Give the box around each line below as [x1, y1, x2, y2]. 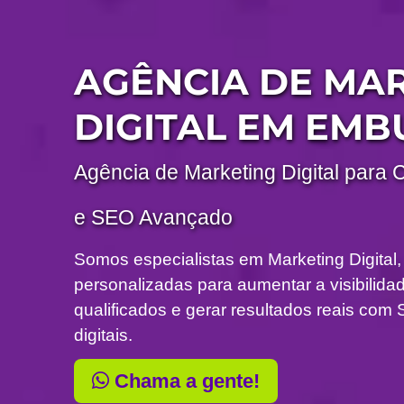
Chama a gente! [109, 370, 261, 393]
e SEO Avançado [74, 206, 234, 230]
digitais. [74, 326, 133, 345]
